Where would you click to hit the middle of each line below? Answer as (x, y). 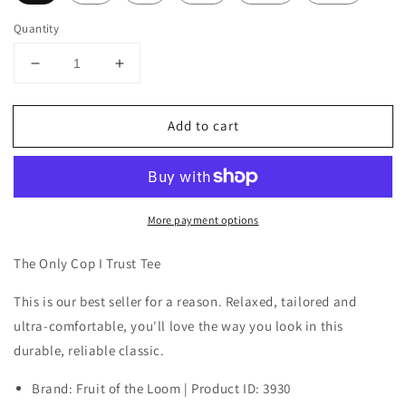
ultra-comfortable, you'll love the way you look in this (179, 326)
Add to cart (203, 125)
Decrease (68, 71)
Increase (149, 71)
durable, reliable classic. (89, 351)
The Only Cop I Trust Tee (87, 264)
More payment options (203, 220)
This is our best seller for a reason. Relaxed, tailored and (185, 302)
